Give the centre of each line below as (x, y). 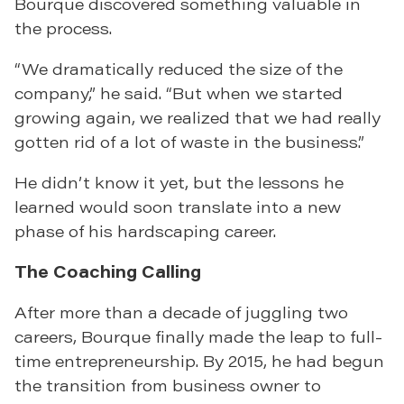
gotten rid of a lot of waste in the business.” (189, 142)
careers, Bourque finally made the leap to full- (198, 337)
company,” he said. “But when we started (179, 93)
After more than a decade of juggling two (181, 312)
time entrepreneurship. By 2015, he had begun (199, 361)
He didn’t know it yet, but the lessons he (179, 183)
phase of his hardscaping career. (145, 231)
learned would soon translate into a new (178, 207)
